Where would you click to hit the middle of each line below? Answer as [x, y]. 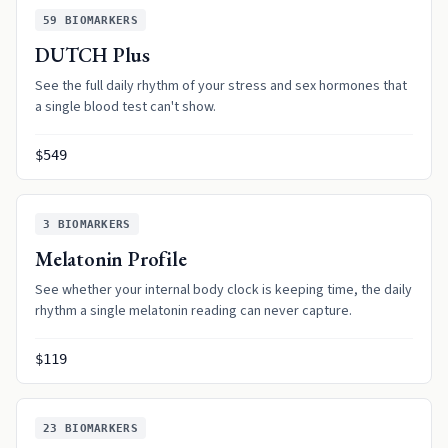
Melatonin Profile [111, 259]
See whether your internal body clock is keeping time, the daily [223, 290]
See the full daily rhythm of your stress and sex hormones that [221, 86]
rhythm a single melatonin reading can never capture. [193, 311]
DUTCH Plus [92, 55]
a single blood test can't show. [125, 107]
